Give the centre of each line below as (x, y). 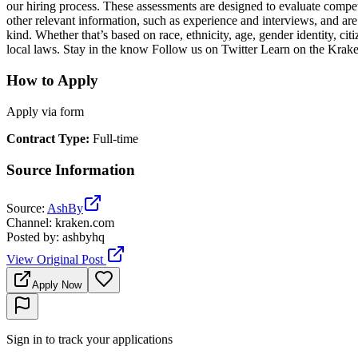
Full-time (115, 138)
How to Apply (52, 81)
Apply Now (57, 285)
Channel (28, 223)
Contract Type (46, 138)
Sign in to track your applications (89, 340)
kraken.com (85, 223)
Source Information (71, 169)
